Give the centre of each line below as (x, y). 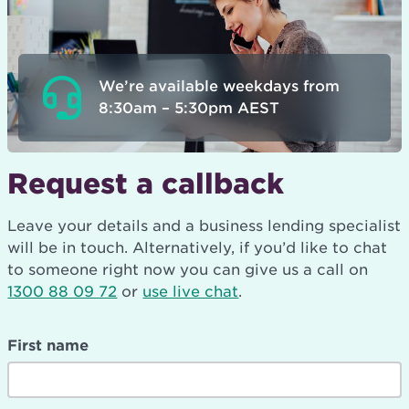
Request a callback (146, 183)
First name (48, 345)
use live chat (191, 291)
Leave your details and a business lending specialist (204, 225)
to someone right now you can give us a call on (188, 269)
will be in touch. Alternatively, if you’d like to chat (198, 247)
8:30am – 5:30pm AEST (189, 108)
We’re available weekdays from (220, 86)
